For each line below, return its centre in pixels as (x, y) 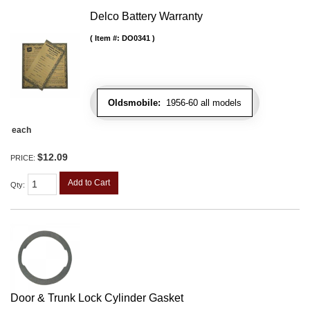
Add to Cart (89, 182)
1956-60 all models (201, 102)
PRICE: (24, 157)
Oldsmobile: (134, 102)
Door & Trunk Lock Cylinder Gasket (97, 298)
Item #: (108, 38)
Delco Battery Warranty (146, 16)
